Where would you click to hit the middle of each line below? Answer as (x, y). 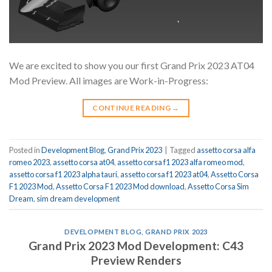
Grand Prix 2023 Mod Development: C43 (136, 245)
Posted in (25, 150)
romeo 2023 (29, 162)
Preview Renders (136, 260)
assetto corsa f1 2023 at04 (164, 174)
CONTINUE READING (132, 108)
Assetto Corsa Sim (218, 186)
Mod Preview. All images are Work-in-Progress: (109, 81)
